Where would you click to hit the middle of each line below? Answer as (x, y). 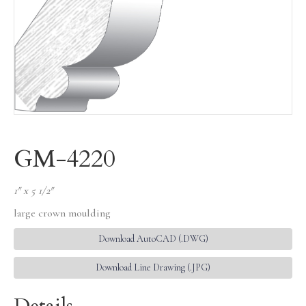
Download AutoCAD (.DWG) (153, 238)
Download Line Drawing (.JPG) (153, 267)
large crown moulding (62, 213)
